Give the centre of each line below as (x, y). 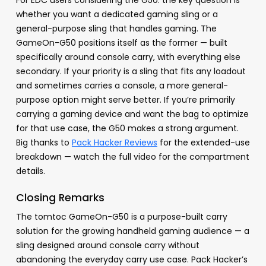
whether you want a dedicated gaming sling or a (117, 14)
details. (30, 171)
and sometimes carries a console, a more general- (122, 85)
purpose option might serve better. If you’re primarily (125, 99)
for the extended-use (203, 142)
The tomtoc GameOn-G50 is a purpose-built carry (121, 216)
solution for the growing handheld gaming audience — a (132, 231)
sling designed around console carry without (107, 245)
